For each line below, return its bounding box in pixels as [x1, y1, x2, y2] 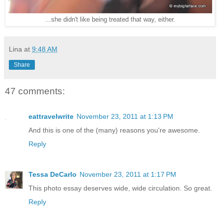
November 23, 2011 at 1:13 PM [77, 112, 173, 121]
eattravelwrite [28, 112, 74, 121]
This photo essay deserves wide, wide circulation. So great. [28, 184, 212, 192]
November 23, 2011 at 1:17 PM [80, 170, 176, 179]
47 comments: [5, 85, 65, 96]
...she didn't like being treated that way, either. [45, 16, 175, 23]
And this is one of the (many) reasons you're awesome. [28, 126, 200, 135]
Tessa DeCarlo [28, 170, 77, 179]
